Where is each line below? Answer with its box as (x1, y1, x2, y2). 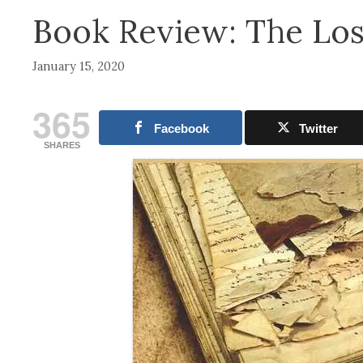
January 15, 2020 (32, 58, 125, 74)
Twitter (299, 121, 339, 135)
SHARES (43, 139, 80, 150)
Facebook (153, 121, 209, 135)
